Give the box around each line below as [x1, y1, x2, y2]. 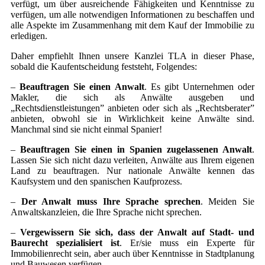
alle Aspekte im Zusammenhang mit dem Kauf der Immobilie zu [11, 20, 254, 30]
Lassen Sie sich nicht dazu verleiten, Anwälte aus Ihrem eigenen [11, 155, 254, 165]
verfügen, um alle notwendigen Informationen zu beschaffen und [11, 9, 254, 20]
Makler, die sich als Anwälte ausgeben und [11, 92, 254, 102]
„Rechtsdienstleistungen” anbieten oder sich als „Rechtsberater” [11, 103, 254, 113]
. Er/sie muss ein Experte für [119, 238, 254, 248]
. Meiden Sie [200, 196, 254, 206]
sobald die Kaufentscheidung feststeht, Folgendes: [11, 62, 197, 72]
